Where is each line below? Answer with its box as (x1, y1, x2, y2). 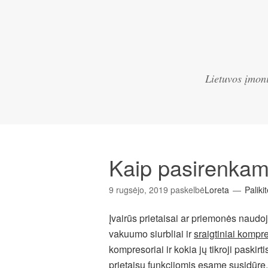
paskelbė (170, 184, 205, 196)
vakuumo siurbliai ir (109, 227, 194, 240)
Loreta (205, 184, 229, 196)
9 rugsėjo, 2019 (109, 184, 168, 196)
